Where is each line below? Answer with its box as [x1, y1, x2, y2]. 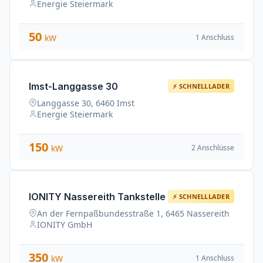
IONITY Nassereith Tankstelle [29, 190, 166, 203]
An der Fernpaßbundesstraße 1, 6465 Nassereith [37, 208, 230, 219]
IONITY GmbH [37, 219, 92, 230]
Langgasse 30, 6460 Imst [37, 97, 134, 109]
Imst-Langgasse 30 [29, 80, 118, 92]
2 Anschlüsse [191, 142, 234, 153]
